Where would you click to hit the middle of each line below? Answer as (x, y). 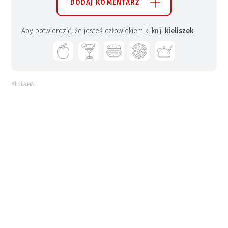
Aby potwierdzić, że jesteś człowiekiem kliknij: (93, 31)
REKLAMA (23, 84)
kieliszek (179, 31)
